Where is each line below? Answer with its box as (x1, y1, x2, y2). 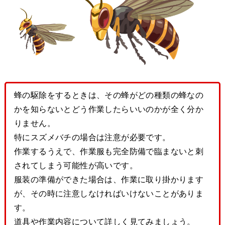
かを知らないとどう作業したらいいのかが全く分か (14, 105, 204, 114)
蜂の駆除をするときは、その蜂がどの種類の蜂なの (14, 91, 204, 99)
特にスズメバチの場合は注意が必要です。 (14, 133, 171, 142)
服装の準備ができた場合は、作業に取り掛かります (14, 175, 204, 184)
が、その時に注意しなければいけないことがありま (14, 189, 204, 198)
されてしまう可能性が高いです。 (14, 161, 138, 170)
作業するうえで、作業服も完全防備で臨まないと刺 (14, 147, 204, 156)
